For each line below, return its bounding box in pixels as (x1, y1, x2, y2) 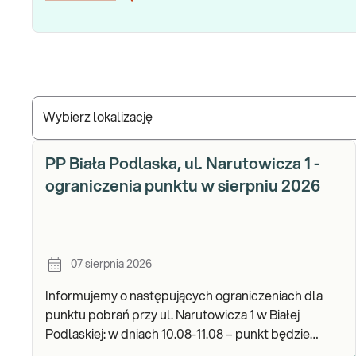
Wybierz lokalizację (43, 111, 153, 124)
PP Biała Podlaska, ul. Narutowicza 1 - (45, 157, 320, 172)
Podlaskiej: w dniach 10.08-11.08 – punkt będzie (45, 328, 108, 341)
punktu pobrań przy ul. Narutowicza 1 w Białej (45, 309, 300, 322)
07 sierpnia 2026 (71, 259, 152, 270)
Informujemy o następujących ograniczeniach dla (45, 290, 323, 303)
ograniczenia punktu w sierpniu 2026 (45, 179, 320, 195)
